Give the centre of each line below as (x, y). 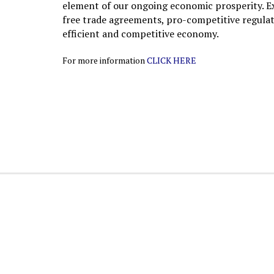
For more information (104, 61)
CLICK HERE (172, 61)
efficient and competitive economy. (141, 34)
